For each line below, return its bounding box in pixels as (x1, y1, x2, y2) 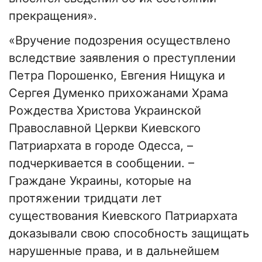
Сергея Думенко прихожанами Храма (9, 86, 228, 101)
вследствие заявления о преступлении (9, 51, 236, 65)
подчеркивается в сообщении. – (9, 156, 194, 171)
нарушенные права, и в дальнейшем (9, 244, 219, 258)
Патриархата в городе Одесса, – (9, 139, 193, 153)
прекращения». (9, 9, 97, 23)
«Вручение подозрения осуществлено (9, 33, 230, 48)
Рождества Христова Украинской (9, 104, 201, 118)
